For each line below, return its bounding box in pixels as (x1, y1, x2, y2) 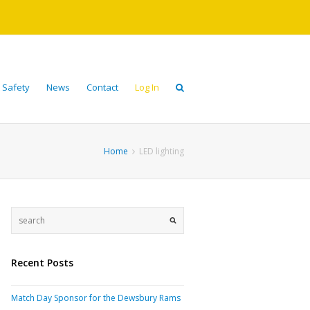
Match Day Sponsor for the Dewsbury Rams (11, 292, 181, 304)
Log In (135, 81, 159, 93)
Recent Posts (11, 256, 73, 269)
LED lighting (139, 145, 184, 157)
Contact (86, 81, 118, 93)
